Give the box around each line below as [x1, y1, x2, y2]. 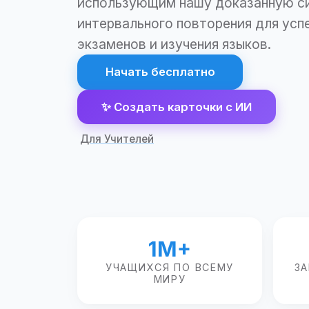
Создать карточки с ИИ [114, 99, 252, 114]
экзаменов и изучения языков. [77, 36, 271, 53]
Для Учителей [80, 132, 154, 146]
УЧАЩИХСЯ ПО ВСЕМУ [105, 261, 235, 273]
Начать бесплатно [105, 65, 215, 79]
